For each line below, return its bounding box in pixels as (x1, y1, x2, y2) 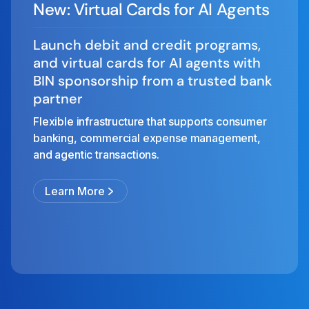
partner (33, 90, 83, 108)
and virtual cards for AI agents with (33, 54, 261, 72)
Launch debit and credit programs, (33, 36, 261, 54)
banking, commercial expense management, (33, 131, 261, 146)
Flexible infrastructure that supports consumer (33, 114, 267, 129)
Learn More (45, 184, 105, 199)
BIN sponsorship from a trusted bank (33, 72, 272, 90)
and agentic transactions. (33, 148, 159, 162)
